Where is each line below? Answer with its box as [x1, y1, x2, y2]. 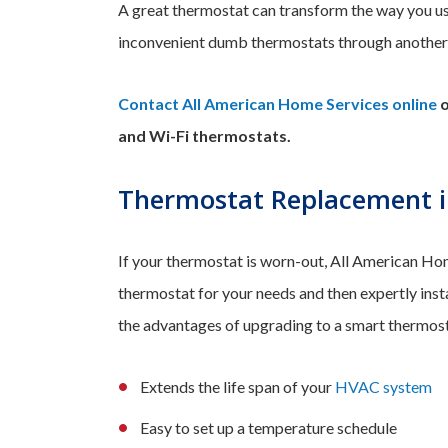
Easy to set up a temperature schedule [140, 418, 397, 438]
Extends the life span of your [140, 377, 335, 397]
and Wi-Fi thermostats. [118, 126, 291, 146]
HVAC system [335, 377, 432, 397]
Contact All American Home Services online [118, 94, 437, 114]
